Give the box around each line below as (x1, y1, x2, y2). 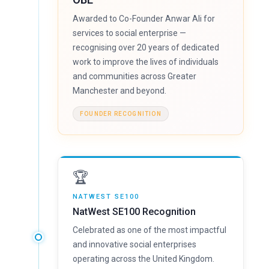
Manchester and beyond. (73, 86, 166, 95)
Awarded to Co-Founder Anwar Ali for (73, 14, 215, 23)
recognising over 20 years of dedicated (73, 43, 219, 52)
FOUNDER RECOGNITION (80, 110, 162, 117)
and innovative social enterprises (73, 240, 196, 249)
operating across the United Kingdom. (73, 254, 214, 264)
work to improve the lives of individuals (73, 57, 219, 67)
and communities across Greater (73, 71, 196, 81)
